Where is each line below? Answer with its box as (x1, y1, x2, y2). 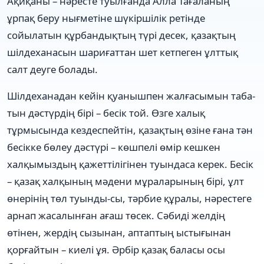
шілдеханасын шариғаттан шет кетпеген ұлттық (7, 45, 238, 59)
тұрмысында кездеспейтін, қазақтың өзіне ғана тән (7, 123, 253, 137)
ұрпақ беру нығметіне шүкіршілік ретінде (7, 11, 205, 25)
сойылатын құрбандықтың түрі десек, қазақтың (7, 28, 236, 42)
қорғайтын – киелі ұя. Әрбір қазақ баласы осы (7, 242, 225, 256)
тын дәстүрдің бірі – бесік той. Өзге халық (7, 105, 205, 120)
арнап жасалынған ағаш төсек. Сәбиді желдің (7, 208, 225, 222)
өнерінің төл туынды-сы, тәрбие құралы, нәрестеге (7, 191, 252, 205)
